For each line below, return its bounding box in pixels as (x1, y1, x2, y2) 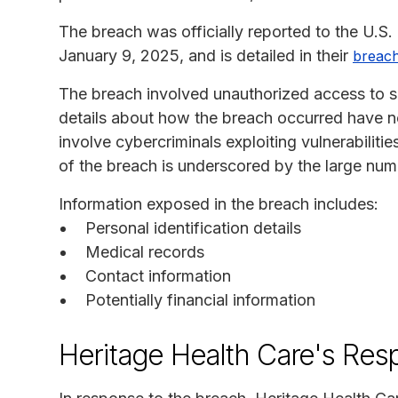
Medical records (85, 243, 204, 262)
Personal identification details (85, 219, 301, 238)
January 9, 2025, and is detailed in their (59, 46, 353, 66)
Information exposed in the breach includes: (59, 195, 378, 214)
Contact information (85, 267, 231, 286)
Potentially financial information (85, 291, 315, 310)
